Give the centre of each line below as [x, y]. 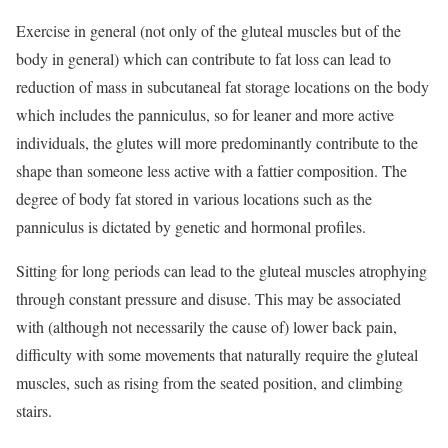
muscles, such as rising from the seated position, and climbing [209, 383]
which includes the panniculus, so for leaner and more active [205, 115]
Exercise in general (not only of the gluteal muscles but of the [208, 31]
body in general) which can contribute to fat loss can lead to [203, 59]
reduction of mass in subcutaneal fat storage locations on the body [222, 87]
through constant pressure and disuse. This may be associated [208, 299]
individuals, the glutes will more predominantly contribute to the [217, 143]
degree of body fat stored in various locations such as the [194, 199]
